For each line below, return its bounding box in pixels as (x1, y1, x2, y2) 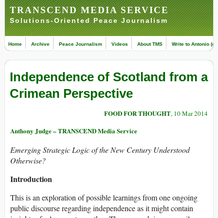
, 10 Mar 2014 (171, 109, 208, 118)
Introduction (10, 173, 52, 185)
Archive (31, 41, 50, 47)
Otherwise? (10, 155, 46, 166)
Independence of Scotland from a (10, 70, 208, 85)
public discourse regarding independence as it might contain (10, 203, 193, 214)
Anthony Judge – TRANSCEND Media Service (10, 126, 137, 136)
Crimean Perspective (10, 86, 133, 101)
